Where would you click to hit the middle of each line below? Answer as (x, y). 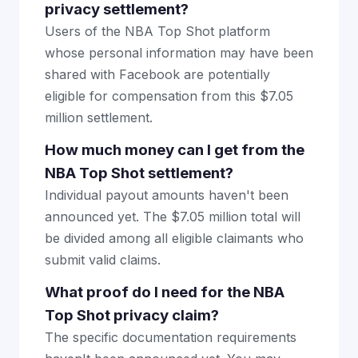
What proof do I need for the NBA (165, 292)
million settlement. (99, 117)
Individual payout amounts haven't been (167, 195)
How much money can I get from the (175, 150)
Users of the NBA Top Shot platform (157, 31)
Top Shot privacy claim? (132, 315)
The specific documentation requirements (171, 337)
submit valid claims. (103, 260)
